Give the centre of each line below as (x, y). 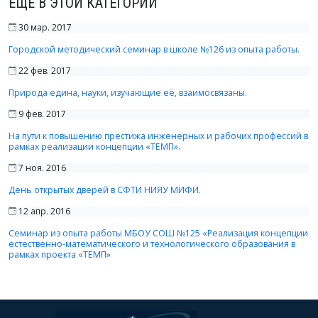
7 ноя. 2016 (41, 168)
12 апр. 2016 (43, 211)
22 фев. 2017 (44, 71)
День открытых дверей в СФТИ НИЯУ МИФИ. (105, 190)
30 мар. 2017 (44, 27)
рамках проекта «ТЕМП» (60, 254)
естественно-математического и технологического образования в (152, 244)
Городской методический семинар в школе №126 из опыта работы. (154, 49)
